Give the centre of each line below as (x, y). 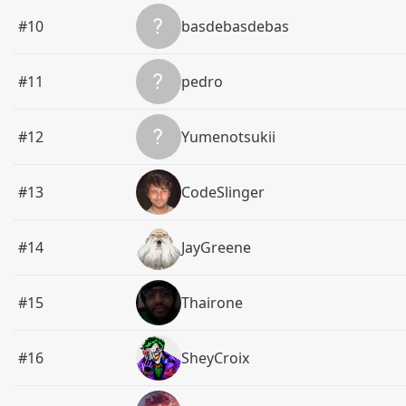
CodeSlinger (223, 192)
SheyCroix (216, 358)
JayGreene (217, 247)
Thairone (213, 303)
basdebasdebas (236, 26)
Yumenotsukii (229, 137)
